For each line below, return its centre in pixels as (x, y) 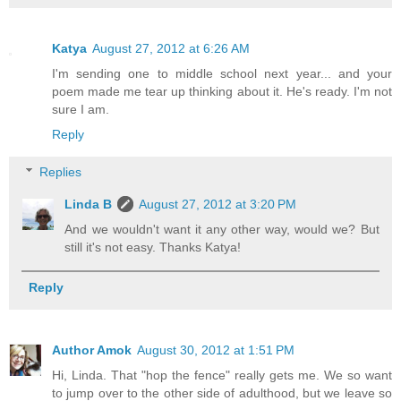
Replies (61, 171)
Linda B (89, 204)
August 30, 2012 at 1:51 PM (216, 350)
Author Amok (92, 350)
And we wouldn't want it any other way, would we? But (222, 229)
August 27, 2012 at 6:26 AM (171, 49)
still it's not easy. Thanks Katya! (153, 247)
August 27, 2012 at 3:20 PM (218, 204)
